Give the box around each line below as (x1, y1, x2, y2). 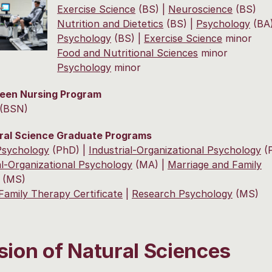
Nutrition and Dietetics (57, 18, 164, 30)
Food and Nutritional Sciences (57, 47, 199, 59)
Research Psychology (132, 188, 233, 200)
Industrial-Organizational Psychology (89, 144, 261, 157)
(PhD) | (49, 144, 89, 157)
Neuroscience (168, 3, 233, 16)
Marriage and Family (168, 158, 262, 171)
